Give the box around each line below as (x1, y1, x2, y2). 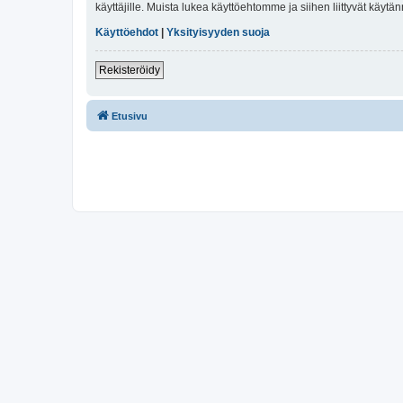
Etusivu (112, 110, 148, 121)
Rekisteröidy (99, 63, 160, 76)
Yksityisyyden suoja (166, 25, 270, 39)
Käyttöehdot (95, 25, 158, 39)
